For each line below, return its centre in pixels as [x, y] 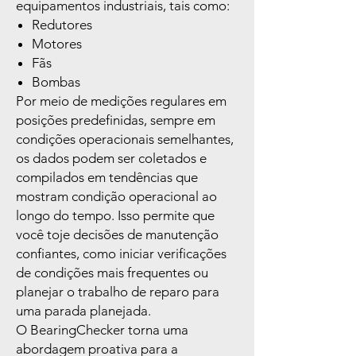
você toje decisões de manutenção [117, 235]
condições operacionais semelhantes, [125, 139]
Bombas [56, 82]
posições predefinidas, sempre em [116, 120]
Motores [57, 44]
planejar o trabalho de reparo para [118, 292]
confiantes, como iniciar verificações [121, 254]
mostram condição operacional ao [116, 197]
